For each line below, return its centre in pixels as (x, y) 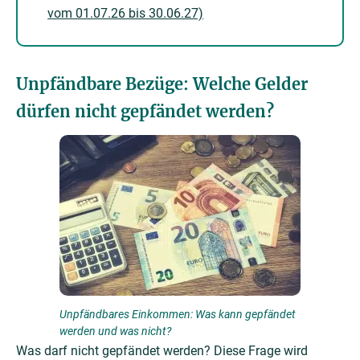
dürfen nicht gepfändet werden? (145, 111)
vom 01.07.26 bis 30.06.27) (126, 13)
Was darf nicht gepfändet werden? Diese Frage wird (162, 351)
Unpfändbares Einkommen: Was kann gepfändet (178, 314)
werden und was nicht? (115, 331)
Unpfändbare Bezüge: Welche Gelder (162, 84)
